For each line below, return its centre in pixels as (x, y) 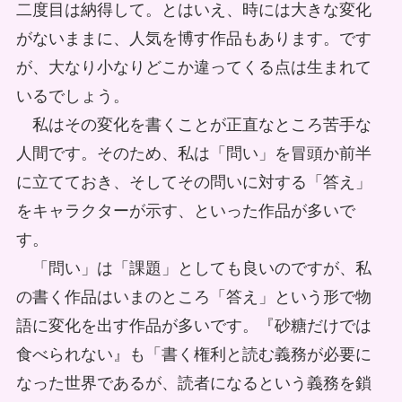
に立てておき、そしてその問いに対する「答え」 (193, 182)
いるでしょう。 (72, 96)
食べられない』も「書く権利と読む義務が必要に (193, 354)
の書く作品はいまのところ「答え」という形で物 (193, 297)
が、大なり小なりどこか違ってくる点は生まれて (193, 67)
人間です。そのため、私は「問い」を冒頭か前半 (193, 153)
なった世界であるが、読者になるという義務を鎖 (193, 383)
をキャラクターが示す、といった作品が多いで (185, 210)
